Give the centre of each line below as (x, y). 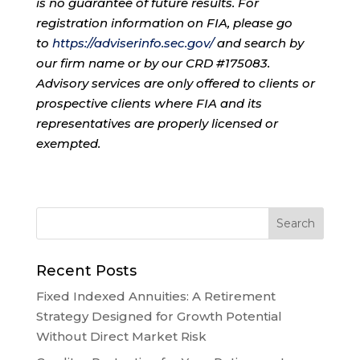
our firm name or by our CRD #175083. (153, 63)
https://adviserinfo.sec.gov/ (133, 43)
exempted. (68, 143)
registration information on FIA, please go (164, 22)
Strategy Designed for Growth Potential (159, 316)
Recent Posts (86, 270)
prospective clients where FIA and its (149, 103)
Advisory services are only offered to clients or (175, 83)
